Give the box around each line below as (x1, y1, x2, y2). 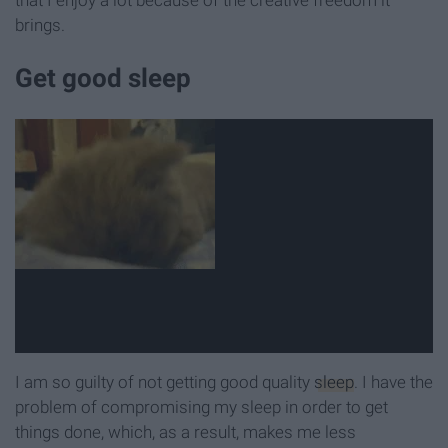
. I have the (354, 371, 433, 392)
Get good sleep (15, 63, 191, 94)
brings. (15, 15, 65, 36)
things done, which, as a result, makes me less (15, 421, 356, 442)
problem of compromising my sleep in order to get (15, 396, 388, 417)
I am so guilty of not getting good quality (15, 371, 314, 392)
